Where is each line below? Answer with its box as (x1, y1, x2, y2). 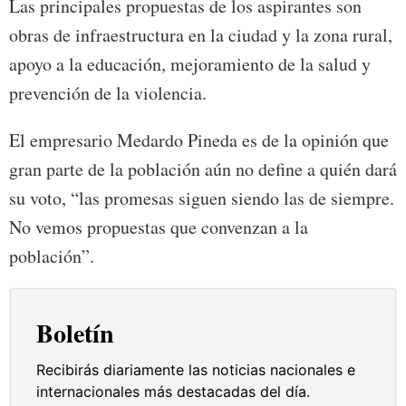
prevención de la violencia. (9, 81, 207, 106)
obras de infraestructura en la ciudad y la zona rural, (9, 23, 392, 48)
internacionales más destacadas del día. (36, 382, 311, 401)
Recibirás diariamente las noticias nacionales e (36, 361, 356, 380)
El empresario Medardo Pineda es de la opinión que (9, 128, 389, 153)
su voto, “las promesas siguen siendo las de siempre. (9, 186, 394, 211)
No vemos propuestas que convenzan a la (9, 215, 308, 240)
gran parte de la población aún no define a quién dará (9, 157, 397, 182)
